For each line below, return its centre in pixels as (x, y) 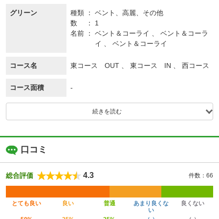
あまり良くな (151, 204)
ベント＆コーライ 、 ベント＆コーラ (152, 33)
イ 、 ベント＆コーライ (131, 44)
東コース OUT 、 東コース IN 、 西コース (140, 66)
